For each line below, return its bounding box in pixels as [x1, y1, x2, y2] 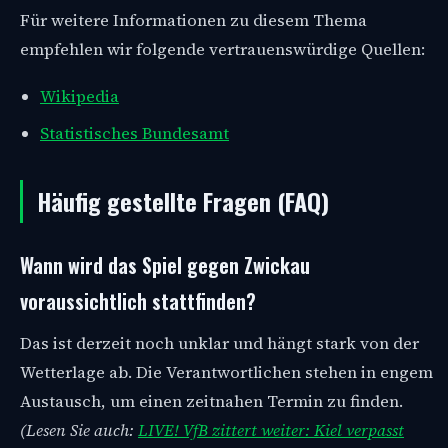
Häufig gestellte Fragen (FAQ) [37, 182, 329, 219]
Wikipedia [40, 84, 119, 108]
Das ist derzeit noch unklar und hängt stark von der [20, 331, 419, 355]
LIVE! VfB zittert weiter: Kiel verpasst [138, 418, 404, 442]
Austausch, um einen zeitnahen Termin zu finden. [20, 389, 403, 413]
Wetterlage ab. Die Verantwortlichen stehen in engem [20, 360, 433, 384]
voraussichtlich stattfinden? [20, 285, 256, 316]
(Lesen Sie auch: [20, 418, 138, 442]
